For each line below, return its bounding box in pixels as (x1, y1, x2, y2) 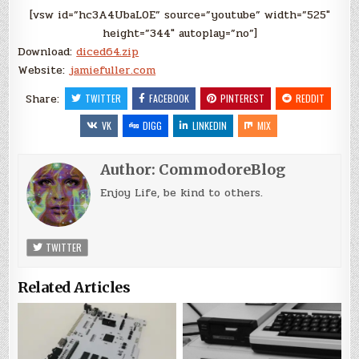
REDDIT (295, 91, 325, 105)
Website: (18, 61, 70, 79)
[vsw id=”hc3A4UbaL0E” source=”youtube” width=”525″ (29, 6, 330, 23)
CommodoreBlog (159, 159, 286, 179)
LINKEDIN (192, 118, 227, 132)
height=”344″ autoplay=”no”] (102, 24, 257, 42)
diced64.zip (76, 42, 139, 60)
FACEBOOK (148, 91, 189, 105)
